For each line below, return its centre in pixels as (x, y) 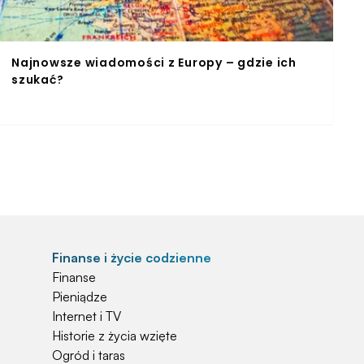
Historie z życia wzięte (115, 335)
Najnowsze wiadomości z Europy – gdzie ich (154, 62)
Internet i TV (87, 316)
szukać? (38, 79)
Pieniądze (80, 296)
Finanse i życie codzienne (132, 257)
